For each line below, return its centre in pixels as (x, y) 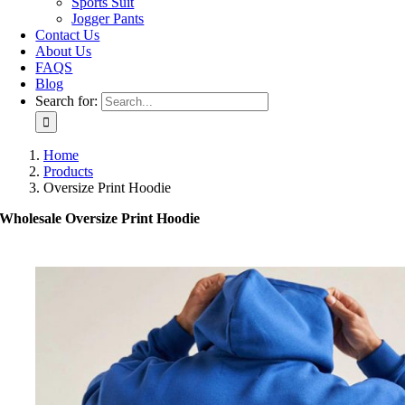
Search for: (67, 101)
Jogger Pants (108, 19)
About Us (64, 51)
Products (68, 171)
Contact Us (68, 35)
